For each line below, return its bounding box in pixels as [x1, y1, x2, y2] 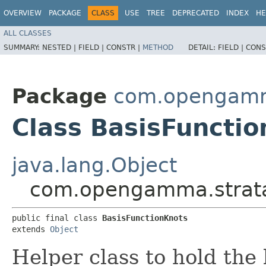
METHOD [142, 43, 173, 52]
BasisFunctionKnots [102, 213, 188, 223]
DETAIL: [188, 43, 218, 52]
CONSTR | [106, 43, 142, 52]
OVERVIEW [4, 9, 42, 17]
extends [12, 224, 50, 234]
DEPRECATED [172, 9, 219, 17]
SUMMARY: [4, 43, 42, 52]
